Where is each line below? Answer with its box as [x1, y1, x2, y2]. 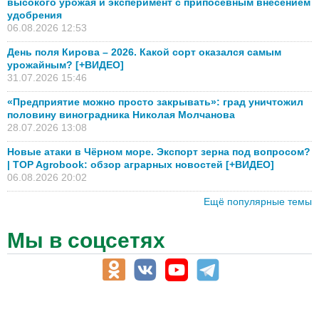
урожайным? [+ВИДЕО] [7, 59, 124, 71]
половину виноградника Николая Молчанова [7, 109, 235, 121]
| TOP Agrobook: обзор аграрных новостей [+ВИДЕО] [7, 159, 274, 171]
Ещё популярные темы [204, 196, 312, 208]
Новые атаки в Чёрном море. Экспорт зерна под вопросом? [7, 146, 310, 158]
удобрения [7, 9, 62, 21]
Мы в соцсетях [7, 229, 165, 253]
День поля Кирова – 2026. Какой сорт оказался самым [7, 46, 281, 58]
